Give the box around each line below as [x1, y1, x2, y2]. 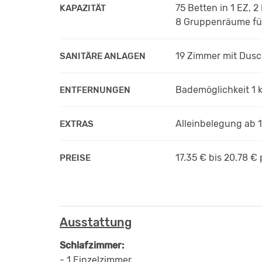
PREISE [60, 152, 91, 163]
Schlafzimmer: [60, 239, 124, 251]
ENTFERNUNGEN [60, 84, 130, 95]
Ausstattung [60, 215, 132, 229]
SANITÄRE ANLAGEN [60, 50, 146, 61]
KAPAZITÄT [60, 2, 106, 13]
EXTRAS [60, 118, 94, 129]
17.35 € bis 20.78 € [175, 151, 260, 163]
